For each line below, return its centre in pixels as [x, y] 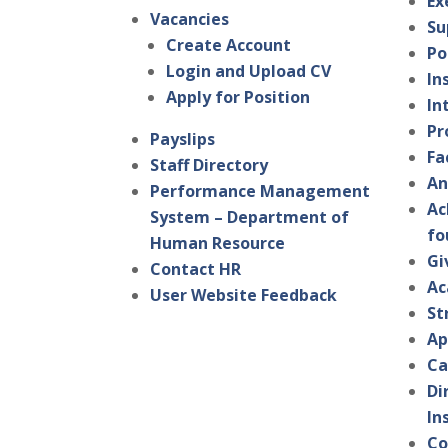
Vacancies [190, 19]
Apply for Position [238, 97]
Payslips [183, 139]
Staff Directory [209, 165]
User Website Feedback [244, 295]
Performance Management [260, 191]
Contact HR [196, 269]
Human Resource [218, 243]
